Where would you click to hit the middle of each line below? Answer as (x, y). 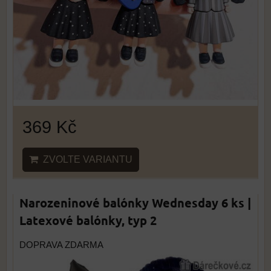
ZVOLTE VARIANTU (85, 159)
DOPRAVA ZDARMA (61, 245)
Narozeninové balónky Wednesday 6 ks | (135, 203)
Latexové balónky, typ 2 (88, 220)
